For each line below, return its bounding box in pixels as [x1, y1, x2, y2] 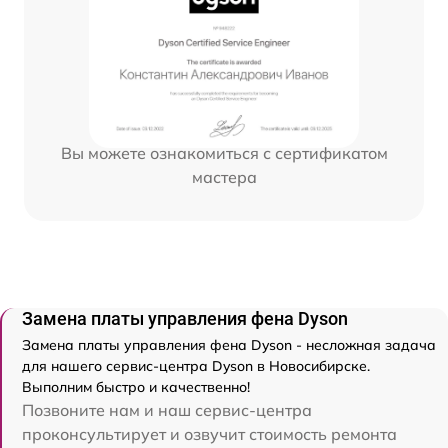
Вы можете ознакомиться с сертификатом [60, 142, 388, 163]
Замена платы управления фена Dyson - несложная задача [22, 336, 436, 355]
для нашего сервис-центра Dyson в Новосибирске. [22, 357, 370, 376]
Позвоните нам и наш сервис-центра [22, 400, 312, 421]
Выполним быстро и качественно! [22, 378, 250, 397]
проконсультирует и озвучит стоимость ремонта [22, 424, 397, 445]
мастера [191, 166, 257, 187]
